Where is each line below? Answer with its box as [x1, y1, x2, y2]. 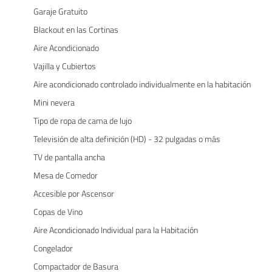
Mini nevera [33, 95, 75, 109]
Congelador [33, 241, 73, 254]
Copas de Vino [33, 205, 83, 218]
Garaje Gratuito [33, 4, 87, 18]
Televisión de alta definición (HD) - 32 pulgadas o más [33, 132, 220, 145]
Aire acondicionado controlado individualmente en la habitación [33, 77, 251, 90]
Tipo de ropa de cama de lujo [33, 114, 132, 127]
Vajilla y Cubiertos [33, 59, 96, 72]
